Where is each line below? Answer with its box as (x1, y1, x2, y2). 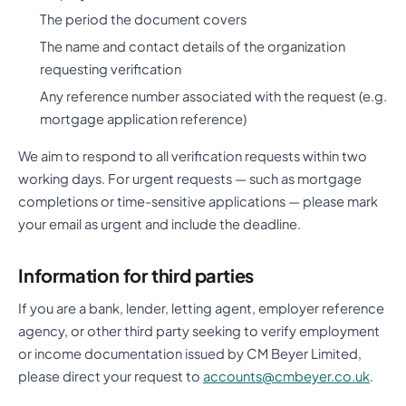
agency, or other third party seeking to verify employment (18, 323, 380, 340)
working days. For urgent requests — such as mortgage (18, 170, 362, 188)
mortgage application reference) (40, 111, 246, 128)
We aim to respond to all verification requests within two (18, 148, 367, 165)
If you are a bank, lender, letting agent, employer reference (18, 300, 384, 317)
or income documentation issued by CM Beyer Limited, (18, 345, 362, 362)
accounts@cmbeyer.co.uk (203, 368, 370, 385)
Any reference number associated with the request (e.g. (40, 88, 387, 105)
